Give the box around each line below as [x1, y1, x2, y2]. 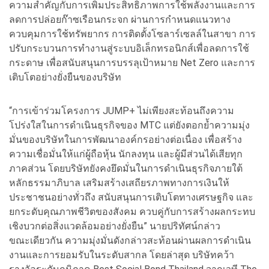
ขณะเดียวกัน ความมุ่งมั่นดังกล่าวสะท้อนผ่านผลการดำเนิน [9, 234, 251, 246]
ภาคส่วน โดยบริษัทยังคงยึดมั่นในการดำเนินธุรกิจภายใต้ [9, 162, 243, 174]
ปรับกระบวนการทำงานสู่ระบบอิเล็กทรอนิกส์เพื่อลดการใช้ [9, 42, 249, 54]
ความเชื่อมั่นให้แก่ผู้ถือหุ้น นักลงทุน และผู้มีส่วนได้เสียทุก [9, 148, 243, 160]
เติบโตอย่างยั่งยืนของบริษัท [9, 71, 121, 83]
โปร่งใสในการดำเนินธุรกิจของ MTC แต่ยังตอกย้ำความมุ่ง [9, 119, 250, 131]
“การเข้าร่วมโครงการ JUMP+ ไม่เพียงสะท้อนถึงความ [9, 104, 234, 116]
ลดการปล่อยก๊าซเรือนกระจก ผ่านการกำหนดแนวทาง [9, 13, 231, 25]
